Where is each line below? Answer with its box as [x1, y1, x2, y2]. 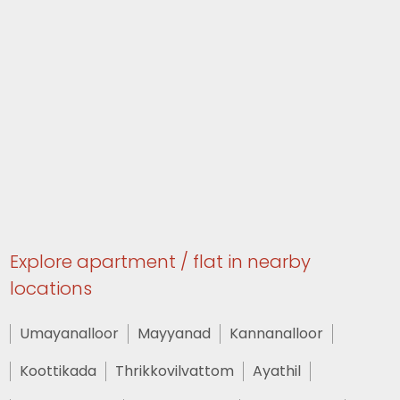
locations [10, 276, 93, 301]
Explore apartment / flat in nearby [10, 249, 312, 274]
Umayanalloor [20, 323, 120, 344]
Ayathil [253, 361, 302, 381]
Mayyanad [137, 323, 212, 344]
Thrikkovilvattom [115, 361, 235, 381]
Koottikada [20, 361, 97, 381]
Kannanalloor [229, 323, 324, 344]
